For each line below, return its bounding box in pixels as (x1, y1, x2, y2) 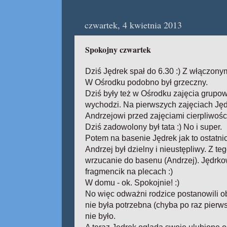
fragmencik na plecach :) (85, 167, 173, 176)
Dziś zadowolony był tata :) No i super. (85, 123, 222, 132)
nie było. (85, 212, 116, 221)
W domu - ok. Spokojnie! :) (85, 178, 179, 187)
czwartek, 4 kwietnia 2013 (85, 18, 182, 31)
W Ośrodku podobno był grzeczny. (85, 78, 208, 87)
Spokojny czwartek (85, 43, 151, 55)
